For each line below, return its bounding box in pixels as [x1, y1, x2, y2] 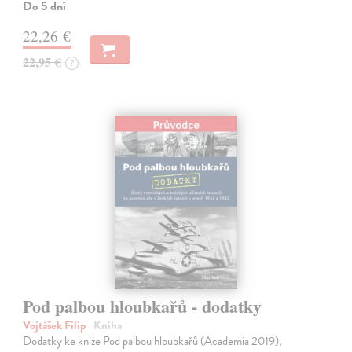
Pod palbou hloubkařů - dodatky [23, 293, 262, 320]
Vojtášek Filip [23, 317, 90, 335]
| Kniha [89, 317, 123, 335]
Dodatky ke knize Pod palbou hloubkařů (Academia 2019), [23, 332, 283, 350]
